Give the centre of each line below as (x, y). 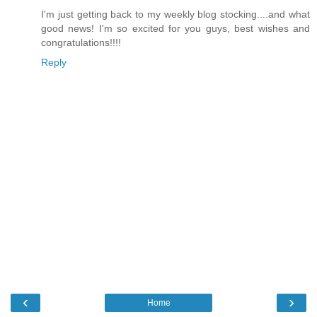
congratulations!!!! (81, 42)
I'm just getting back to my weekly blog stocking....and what (175, 14)
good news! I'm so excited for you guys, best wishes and (175, 28)
